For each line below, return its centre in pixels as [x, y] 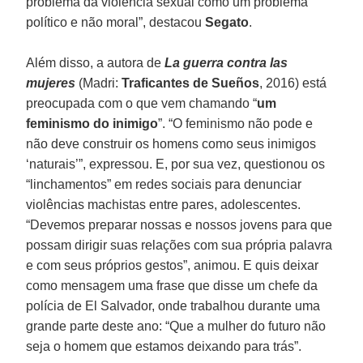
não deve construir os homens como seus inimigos [171, 143]
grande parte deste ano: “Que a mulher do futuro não [176, 326]
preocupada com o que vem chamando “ [142, 103]
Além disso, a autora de [96, 62]
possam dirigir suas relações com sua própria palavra [179, 245]
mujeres [53, 83]
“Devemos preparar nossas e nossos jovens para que [179, 224]
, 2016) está [293, 83]
